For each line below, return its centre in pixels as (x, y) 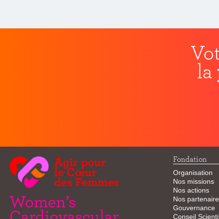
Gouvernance (194, 208)
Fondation (190, 159)
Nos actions (191, 190)
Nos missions (193, 181)
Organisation (193, 173)
